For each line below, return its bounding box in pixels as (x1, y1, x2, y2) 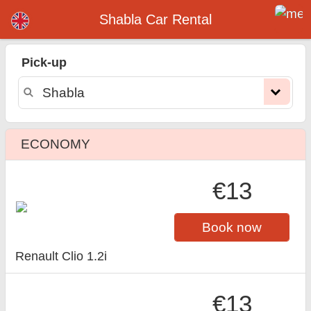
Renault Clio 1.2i (15, 249, 108, 264)
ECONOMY (21, 136, 91, 152)
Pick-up (21, 56, 67, 70)
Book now (202, 219, 262, 235)
